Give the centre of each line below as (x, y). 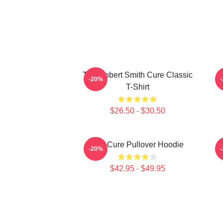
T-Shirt (137, 87)
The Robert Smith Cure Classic (137, 75)
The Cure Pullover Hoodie (137, 145)
